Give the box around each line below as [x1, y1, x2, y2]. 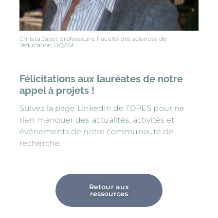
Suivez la [19, 103, 55, 113]
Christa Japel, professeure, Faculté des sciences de [19, 35, 167, 42]
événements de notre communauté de [19, 127, 174, 136]
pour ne [151, 103, 185, 113]
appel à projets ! [19, 84, 94, 96]
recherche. [19, 138, 61, 148]
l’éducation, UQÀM [19, 41, 73, 49]
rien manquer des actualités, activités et [19, 115, 175, 125]
